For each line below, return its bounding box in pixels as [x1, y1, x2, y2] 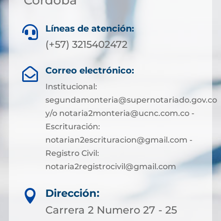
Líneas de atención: [45, 23, 134, 34]
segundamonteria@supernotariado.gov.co [45, 95, 217, 105]
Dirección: [45, 187, 100, 199]
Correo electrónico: [45, 65, 134, 76]
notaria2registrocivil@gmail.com [45, 162, 176, 171]
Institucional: [45, 82, 97, 91]
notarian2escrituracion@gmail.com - [45, 135, 192, 145]
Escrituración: [45, 122, 100, 131]
